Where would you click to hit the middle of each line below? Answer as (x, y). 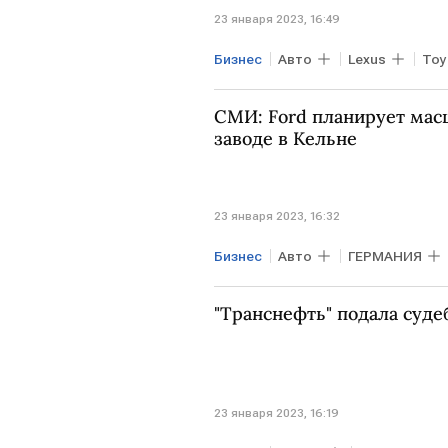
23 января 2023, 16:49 (277, 19)
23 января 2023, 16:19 (276, 412)
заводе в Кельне (285, 139)
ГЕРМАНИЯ (385, 255)
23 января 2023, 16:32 (277, 215)
